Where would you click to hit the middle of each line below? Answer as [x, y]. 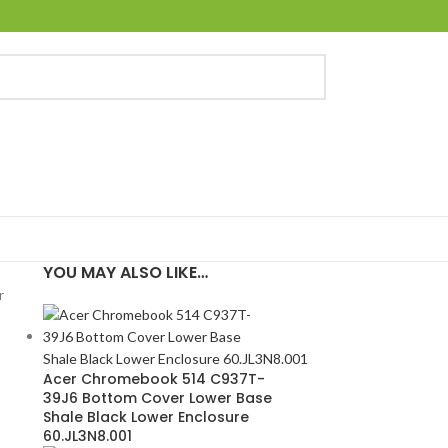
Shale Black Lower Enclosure [145, 417]
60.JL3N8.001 [87, 436]
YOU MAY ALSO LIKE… [125, 272]
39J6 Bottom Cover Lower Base [157, 398]
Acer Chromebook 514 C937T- [153, 379]
